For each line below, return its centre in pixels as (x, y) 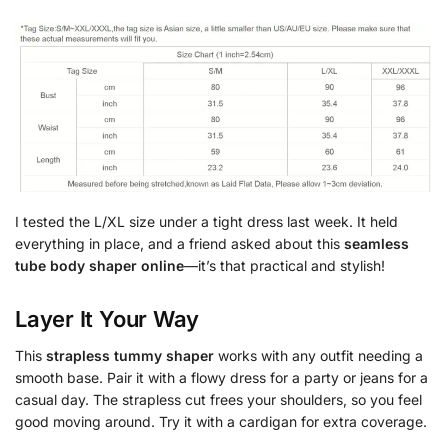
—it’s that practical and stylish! (284, 266)
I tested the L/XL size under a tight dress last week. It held (206, 222)
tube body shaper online (99, 266)
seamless (376, 244)
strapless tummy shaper (130, 355)
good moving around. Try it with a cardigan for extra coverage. (221, 421)
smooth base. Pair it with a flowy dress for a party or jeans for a (221, 377)
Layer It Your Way (107, 318)
